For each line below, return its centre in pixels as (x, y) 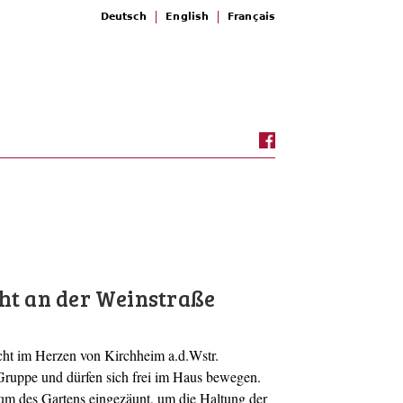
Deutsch (124, 17)
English (188, 17)
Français (251, 17)
